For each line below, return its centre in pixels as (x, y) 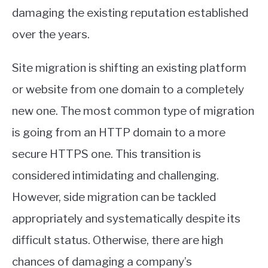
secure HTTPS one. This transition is (106, 154)
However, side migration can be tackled (114, 197)
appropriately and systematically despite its (126, 219)
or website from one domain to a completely (128, 90)
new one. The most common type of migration (133, 111)
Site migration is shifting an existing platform (129, 68)
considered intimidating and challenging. (115, 176)
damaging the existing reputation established (130, 13)
